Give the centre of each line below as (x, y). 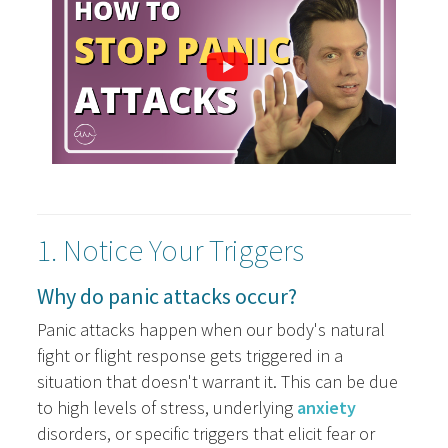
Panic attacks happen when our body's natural (211, 330)
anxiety (327, 408)
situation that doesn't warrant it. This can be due (218, 382)
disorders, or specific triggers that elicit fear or (206, 434)
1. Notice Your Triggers (171, 250)
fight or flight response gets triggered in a (190, 356)
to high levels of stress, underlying (167, 408)
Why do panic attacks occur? (167, 296)
